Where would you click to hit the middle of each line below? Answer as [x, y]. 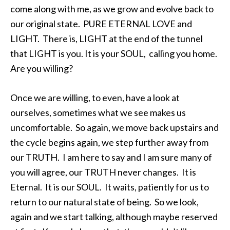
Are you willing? [42, 68]
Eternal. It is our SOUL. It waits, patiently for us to [110, 187]
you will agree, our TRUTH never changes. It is [103, 172]
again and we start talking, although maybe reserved [114, 217]
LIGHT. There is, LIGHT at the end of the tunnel [107, 39]
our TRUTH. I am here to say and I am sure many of [111, 157]
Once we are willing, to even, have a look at [95, 98]
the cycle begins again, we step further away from [109, 142]
